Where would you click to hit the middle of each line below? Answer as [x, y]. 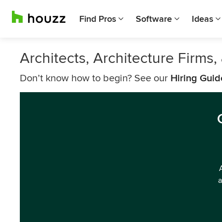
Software [154, 19]
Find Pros [98, 19]
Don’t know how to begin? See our [95, 78]
